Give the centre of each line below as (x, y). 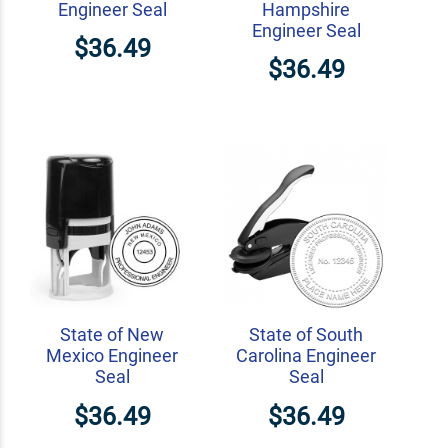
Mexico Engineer (112, 356)
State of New (112, 335)
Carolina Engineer (306, 356)
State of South (306, 335)
